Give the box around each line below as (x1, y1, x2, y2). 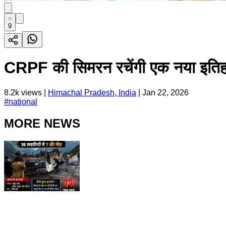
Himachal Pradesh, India (48, 88, 136, 97)
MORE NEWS (4, 116, 80, 130)
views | (19, 88, 48, 97)
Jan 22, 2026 (142, 88, 189, 97)
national (9, 97, 37, 106)
